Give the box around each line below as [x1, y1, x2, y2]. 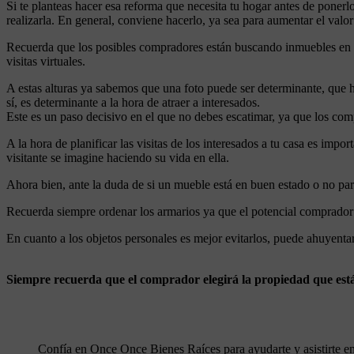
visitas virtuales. [6, 55, 85, 69]
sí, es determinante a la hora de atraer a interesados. [6, 96, 260, 110]
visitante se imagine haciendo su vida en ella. [6, 151, 229, 165]
